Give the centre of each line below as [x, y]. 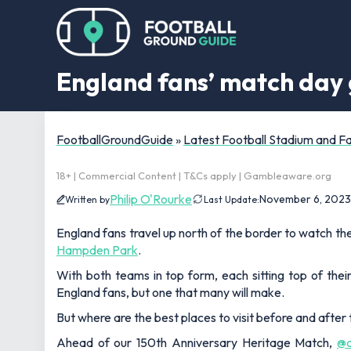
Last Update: [232, 199]
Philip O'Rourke [151, 199]
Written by [87, 199]
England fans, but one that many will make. [170, 292]
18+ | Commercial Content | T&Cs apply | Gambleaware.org [194, 175]
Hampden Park [97, 250]
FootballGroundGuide [115, 139]
